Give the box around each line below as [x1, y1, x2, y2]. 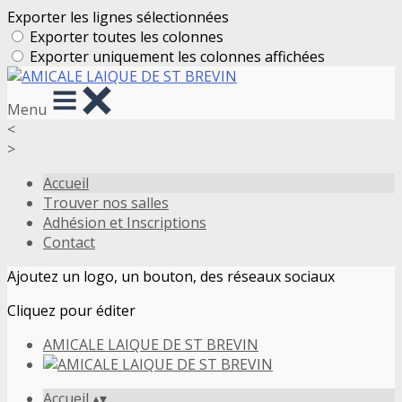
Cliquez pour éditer [7, 301, 135, 320]
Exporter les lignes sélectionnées [7, 7, 229, 27]
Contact [43, 232, 95, 252]
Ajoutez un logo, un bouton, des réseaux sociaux [7, 267, 335, 286]
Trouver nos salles [43, 193, 169, 213]
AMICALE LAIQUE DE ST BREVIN [43, 335, 258, 354]
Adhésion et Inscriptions [43, 213, 206, 232]
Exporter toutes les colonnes [30, 27, 223, 47]
